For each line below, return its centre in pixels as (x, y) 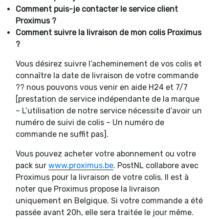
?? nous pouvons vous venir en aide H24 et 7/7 (102, 87)
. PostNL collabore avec (156, 165)
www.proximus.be (81, 165)
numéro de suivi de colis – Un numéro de (90, 122)
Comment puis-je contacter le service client (97, 9)
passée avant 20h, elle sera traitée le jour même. (105, 212)
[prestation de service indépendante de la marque (108, 99)
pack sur (32, 165)
